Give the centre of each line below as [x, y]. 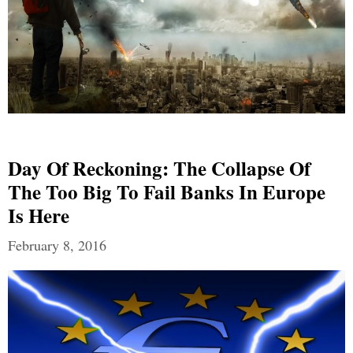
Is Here [39, 215]
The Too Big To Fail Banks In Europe [167, 191]
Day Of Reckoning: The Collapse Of [159, 168]
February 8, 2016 [57, 245]
